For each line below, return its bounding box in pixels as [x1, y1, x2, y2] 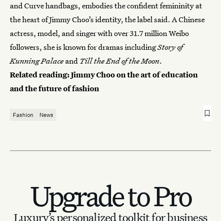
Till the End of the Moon [79, 56, 159, 66]
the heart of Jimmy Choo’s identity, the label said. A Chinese [10, 14, 205, 24]
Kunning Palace [10, 56, 64, 66]
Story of [157, 42, 183, 52]
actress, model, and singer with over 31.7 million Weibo [10, 28, 189, 38]
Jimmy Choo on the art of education [71, 70, 198, 79]
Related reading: [10, 70, 71, 79]
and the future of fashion [10, 83, 99, 93]
